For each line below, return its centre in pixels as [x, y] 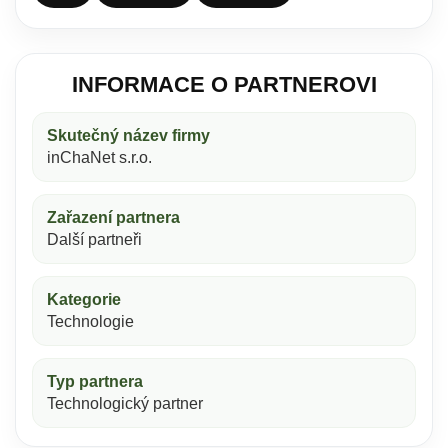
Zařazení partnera [113, 217]
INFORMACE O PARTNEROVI [224, 84]
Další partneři [94, 239]
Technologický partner [125, 403]
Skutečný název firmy [128, 135]
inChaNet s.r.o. [99, 157]
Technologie [90, 321]
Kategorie [84, 299]
